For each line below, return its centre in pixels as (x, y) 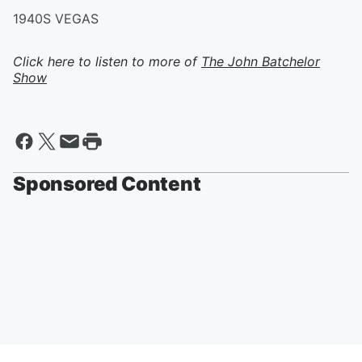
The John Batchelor (261, 61)
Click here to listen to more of (107, 61)
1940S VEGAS (56, 19)
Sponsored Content (107, 184)
